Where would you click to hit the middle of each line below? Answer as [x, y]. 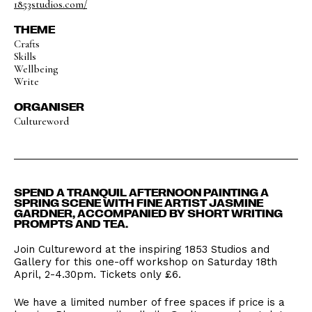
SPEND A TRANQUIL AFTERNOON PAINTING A [141, 192]
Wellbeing [36, 69]
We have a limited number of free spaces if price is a [149, 302]
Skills [25, 56]
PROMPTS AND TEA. [71, 224]
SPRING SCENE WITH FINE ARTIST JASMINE [139, 203]
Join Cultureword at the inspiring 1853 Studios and [142, 249]
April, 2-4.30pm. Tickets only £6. [97, 274]
